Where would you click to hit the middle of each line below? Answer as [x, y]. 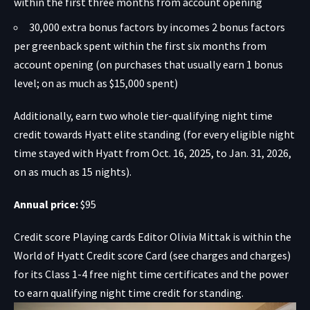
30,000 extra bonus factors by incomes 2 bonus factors [157, 27]
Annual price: [47, 204]
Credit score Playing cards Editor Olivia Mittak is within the [153, 237]
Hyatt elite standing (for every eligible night [190, 135]
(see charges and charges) [229, 256]
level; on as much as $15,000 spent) [96, 83]
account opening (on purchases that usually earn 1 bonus [148, 65]
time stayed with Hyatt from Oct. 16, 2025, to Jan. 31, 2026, [153, 153]
